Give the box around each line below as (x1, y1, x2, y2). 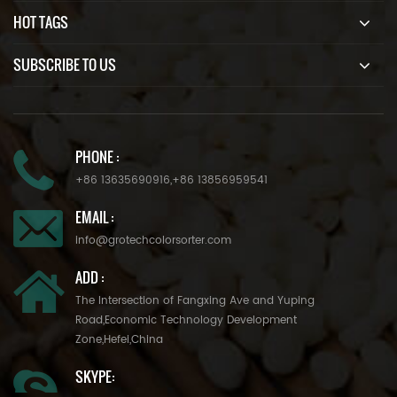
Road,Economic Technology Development (75, 311, 297, 329)
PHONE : (75, 145, 119, 167)
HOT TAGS (13, 11, 68, 33)
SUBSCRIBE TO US (13, 53, 116, 75)
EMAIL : (75, 206, 113, 228)
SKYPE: (75, 365, 114, 387)
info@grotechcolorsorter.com (75, 231, 231, 249)
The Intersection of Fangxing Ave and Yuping (75, 292, 315, 309)
